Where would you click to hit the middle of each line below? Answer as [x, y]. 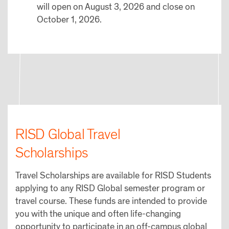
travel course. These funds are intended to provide [111, 201]
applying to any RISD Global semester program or [110, 188]
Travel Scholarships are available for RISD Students [113, 175]
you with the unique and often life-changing [98, 214]
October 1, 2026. [70, 19]
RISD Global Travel [68, 134]
